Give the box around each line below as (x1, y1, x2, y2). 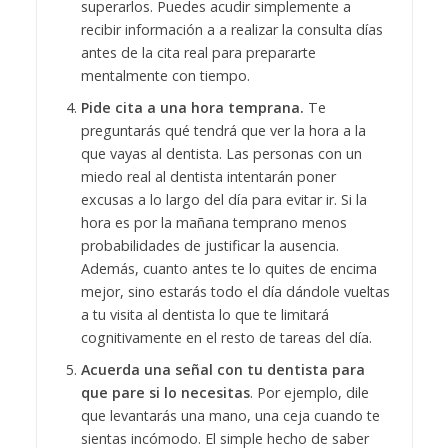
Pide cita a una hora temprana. (80, 97, 304, 117)
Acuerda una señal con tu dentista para (80, 359, 365, 379)
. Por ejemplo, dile (249, 382, 369, 402)
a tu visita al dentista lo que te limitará (80, 304, 329, 324)
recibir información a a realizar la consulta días (80, 19, 383, 39)
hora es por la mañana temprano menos (80, 212, 347, 232)
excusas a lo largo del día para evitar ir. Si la (80, 189, 367, 209)
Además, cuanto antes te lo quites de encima (80, 258, 377, 278)
